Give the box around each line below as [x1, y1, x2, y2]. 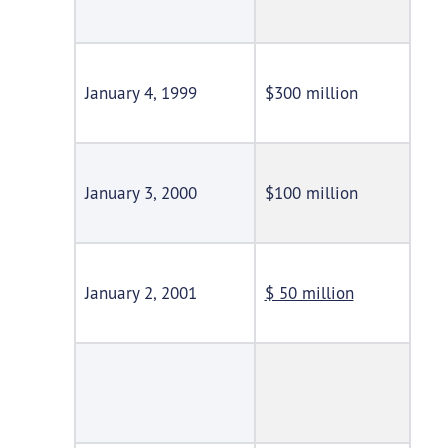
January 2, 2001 [84, 282, 197, 304]
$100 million [264, 182, 358, 204]
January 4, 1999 [84, 82, 197, 104]
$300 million [264, 82, 358, 104]
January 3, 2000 [84, 182, 197, 204]
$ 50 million [264, 282, 354, 304]
